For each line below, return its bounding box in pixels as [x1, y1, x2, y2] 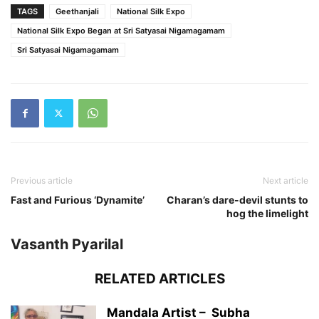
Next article [263, 174, 308, 186]
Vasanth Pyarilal [11, 235, 123, 253]
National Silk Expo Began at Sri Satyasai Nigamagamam [17, 25, 225, 36]
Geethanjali [56, 6, 99, 16]
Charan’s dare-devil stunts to [167, 193, 308, 206]
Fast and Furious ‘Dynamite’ [11, 193, 145, 206]
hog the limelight [226, 206, 308, 219]
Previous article [11, 174, 73, 186]
